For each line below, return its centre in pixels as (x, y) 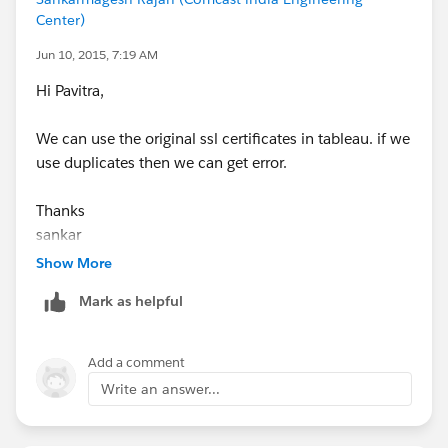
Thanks (60, 210)
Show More (74, 262)
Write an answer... (160, 388)
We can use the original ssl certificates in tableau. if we (223, 138)
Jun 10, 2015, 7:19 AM (97, 54)
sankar (58, 234)
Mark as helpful (131, 300)
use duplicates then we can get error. (161, 162)
